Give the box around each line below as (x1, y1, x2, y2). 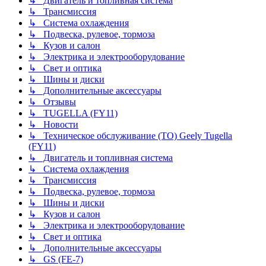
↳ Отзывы (28, 97, 76, 107)
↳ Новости (28, 119, 78, 130)
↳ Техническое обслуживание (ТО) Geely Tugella (28, 131, 232, 141)
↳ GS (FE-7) (28, 254, 83, 265)
